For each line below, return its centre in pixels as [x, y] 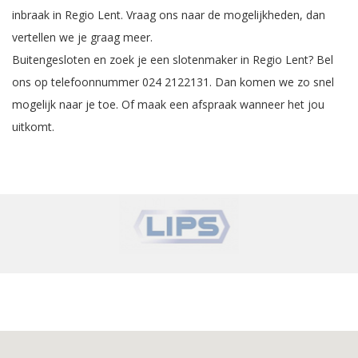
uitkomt [32, 127]
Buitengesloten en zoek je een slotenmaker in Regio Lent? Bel [173, 60]
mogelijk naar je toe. [67, 105]
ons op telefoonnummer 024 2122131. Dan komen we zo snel [173, 82]
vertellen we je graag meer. [82, 38]
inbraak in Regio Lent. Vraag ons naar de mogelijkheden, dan [169, 15]
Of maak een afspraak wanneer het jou [223, 105]
